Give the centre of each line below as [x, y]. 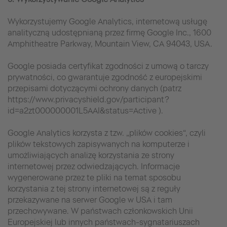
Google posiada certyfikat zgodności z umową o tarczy [108, 66]
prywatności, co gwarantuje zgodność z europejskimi [105, 77]
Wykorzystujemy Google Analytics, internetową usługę [107, 21]
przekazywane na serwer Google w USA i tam [90, 200]
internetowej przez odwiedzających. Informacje [94, 166]
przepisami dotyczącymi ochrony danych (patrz [94, 88]
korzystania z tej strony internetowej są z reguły [94, 188]
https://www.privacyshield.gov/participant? [88, 99]
